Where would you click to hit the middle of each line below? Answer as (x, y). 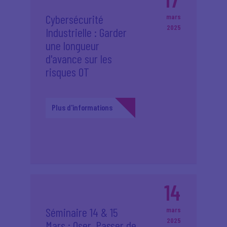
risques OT (67, 72)
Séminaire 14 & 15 (82, 212)
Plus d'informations (82, 107)
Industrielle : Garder (86, 32)
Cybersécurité (74, 19)
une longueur (72, 45)
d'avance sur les (79, 59)
